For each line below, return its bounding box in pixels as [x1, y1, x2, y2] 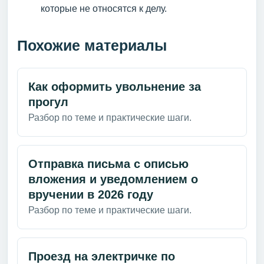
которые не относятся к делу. [41, 3, 167, 14]
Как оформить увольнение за [28, 80, 201, 93]
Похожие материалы [17, 37, 167, 54]
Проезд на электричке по [28, 249, 175, 263]
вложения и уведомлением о [28, 172, 198, 186]
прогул [28, 95, 68, 108]
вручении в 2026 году [28, 187, 153, 201]
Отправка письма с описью [28, 157, 189, 170]
